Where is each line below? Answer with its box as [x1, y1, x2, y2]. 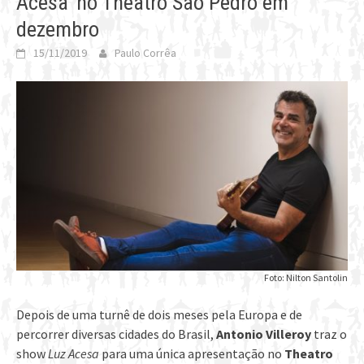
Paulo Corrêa [115, 45, 176, 61]
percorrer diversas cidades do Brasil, [16, 326, 216, 343]
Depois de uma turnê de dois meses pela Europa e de [16, 306, 302, 323]
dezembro [16, 17, 99, 42]
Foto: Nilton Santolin [264, 271, 348, 284]
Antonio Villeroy [216, 326, 311, 343]
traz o [311, 326, 347, 343]
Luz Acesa [48, 345, 99, 362]
